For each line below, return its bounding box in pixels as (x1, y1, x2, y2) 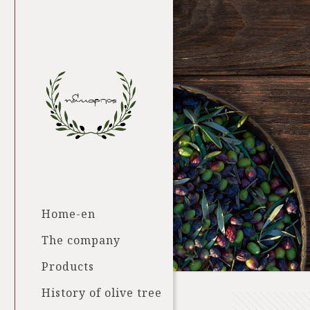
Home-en (42, 206, 95, 221)
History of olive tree (42, 285, 162, 300)
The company (42, 232, 120, 248)
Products (42, 259, 94, 274)
